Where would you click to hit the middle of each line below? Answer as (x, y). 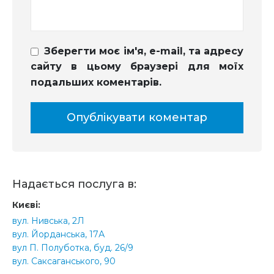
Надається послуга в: (74, 184)
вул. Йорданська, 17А (58, 235)
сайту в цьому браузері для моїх (137, 67)
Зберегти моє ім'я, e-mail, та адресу (144, 51)
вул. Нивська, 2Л (48, 221)
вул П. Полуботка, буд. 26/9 (73, 248)
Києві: (26, 205)
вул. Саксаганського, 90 (64, 261)
